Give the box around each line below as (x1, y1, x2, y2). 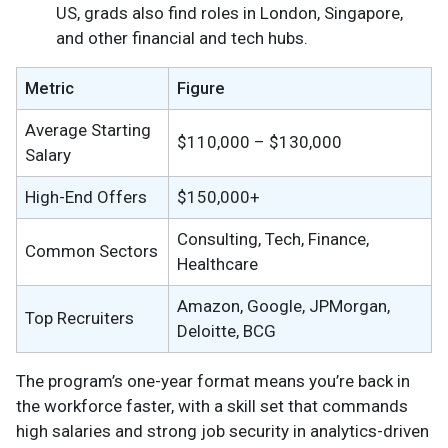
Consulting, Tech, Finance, (177, 228, 369, 249)
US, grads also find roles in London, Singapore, (56, 2, 403, 23)
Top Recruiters (25, 307, 134, 328)
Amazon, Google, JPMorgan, (177, 295, 390, 316)
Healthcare (177, 253, 258, 274)
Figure (177, 77, 225, 98)
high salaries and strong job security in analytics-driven (16, 420, 429, 441)
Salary (25, 144, 71, 165)
